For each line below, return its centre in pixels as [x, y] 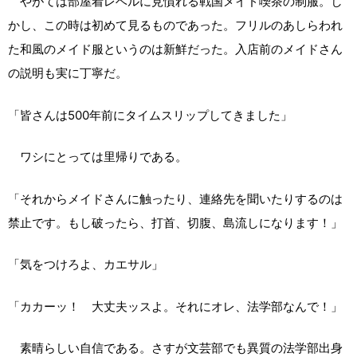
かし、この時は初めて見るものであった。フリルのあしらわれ [175, 25]
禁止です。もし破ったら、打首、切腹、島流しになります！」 [175, 222]
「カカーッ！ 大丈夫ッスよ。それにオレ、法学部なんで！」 [175, 306]
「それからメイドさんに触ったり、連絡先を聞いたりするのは [175, 198]
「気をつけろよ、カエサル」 [86, 265]
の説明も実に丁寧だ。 [68, 73]
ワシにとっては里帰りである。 [98, 157]
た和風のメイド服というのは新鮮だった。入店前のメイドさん [175, 49]
